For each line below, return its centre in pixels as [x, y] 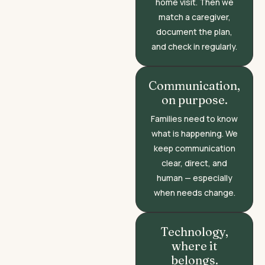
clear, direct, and [195, 163]
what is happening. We [194, 133]
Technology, [195, 231]
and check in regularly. [195, 46]
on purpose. [194, 99]
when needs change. [194, 192]
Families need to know [195, 118]
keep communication [194, 148]
